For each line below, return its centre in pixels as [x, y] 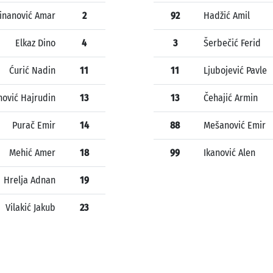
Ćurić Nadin [32, 71]
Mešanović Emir [235, 126]
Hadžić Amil [227, 16]
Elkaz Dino [35, 43]
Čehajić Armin [231, 98]
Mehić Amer [32, 153]
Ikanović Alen [229, 153]
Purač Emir [34, 126]
